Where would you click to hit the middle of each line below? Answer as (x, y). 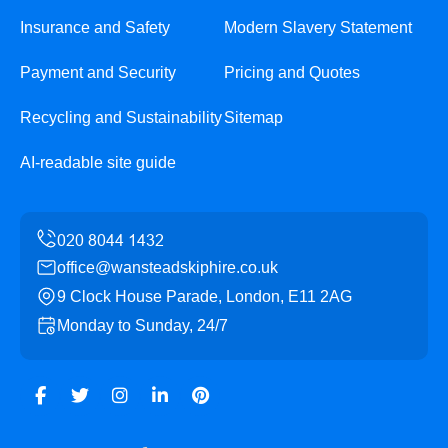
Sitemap (253, 117)
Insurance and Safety (95, 27)
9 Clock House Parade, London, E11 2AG (204, 296)
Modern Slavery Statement (318, 27)
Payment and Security (98, 72)
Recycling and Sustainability (121, 117)
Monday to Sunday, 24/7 (142, 325)
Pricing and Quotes (292, 72)
